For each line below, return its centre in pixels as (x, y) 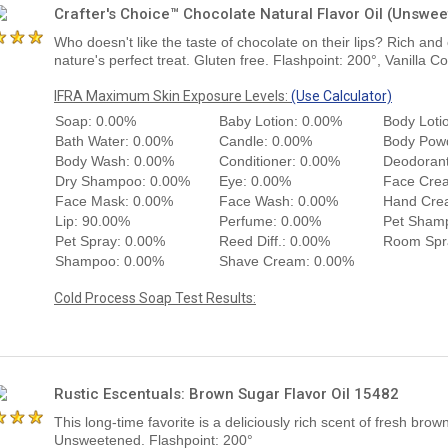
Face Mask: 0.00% (114, 200)
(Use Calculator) (341, 95)
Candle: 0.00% (265, 140)
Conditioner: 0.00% (279, 160)
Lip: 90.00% (92, 220)
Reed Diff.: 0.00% (274, 240)
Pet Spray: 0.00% (110, 240)
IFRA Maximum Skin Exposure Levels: (172, 95)
